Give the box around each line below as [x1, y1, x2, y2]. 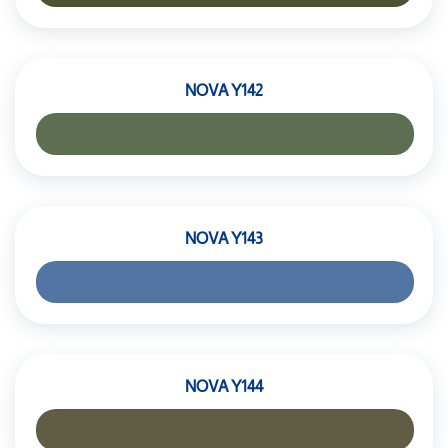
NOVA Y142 [185, 82, 263, 99]
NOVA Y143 [185, 230, 263, 247]
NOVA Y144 [185, 378, 263, 395]
